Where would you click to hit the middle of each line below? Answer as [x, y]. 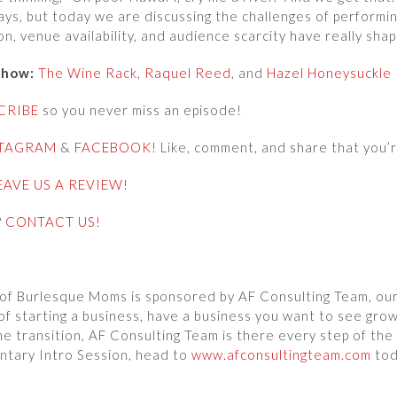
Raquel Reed [188, 73]
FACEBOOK [113, 147]
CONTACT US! [53, 222]
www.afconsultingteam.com [281, 354]
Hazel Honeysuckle [329, 73]
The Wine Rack [88, 73]
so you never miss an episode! [140, 110]
